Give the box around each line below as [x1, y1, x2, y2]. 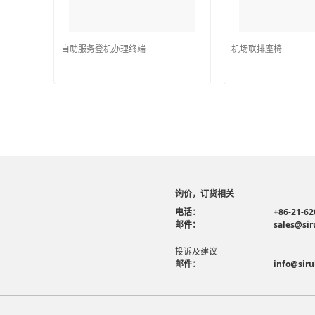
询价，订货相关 [175, 187, 234, 200]
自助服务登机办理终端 [60, 43, 146, 55]
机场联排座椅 [231, 43, 282, 55]
